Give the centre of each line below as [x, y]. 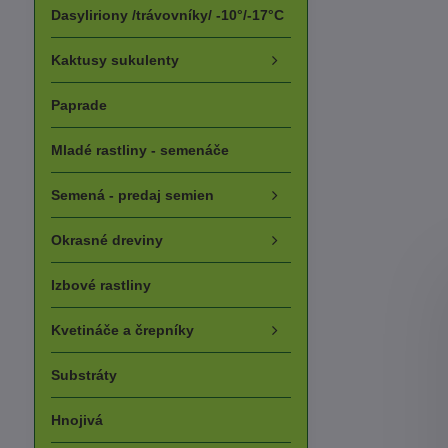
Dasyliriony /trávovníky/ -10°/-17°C [167, 15]
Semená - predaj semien [132, 195]
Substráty [83, 375]
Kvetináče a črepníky [122, 330]
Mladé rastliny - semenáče [139, 150]
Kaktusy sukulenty [114, 60]
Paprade [78, 105]
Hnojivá [76, 420]
